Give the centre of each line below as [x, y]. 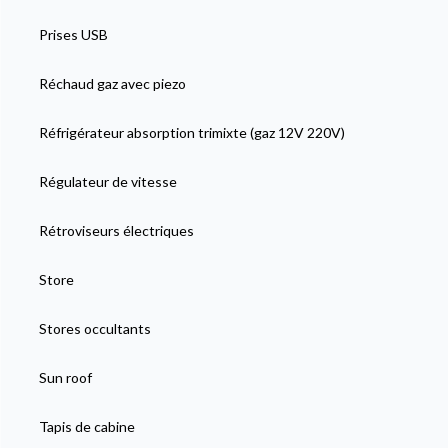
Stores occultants [94, 328]
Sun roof [65, 377]
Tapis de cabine [86, 426]
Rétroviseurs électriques [116, 230]
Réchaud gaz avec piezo [112, 83]
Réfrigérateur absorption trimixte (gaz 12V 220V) [191, 132]
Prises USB [73, 34]
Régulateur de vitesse [107, 181]
